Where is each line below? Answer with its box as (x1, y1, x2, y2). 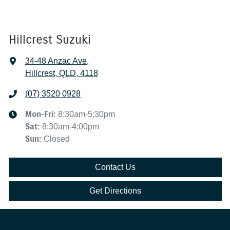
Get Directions (89, 186, 141, 196)
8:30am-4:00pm (42, 122, 99, 131)
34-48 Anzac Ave (25, 56, 87, 66)
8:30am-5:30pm (58, 110, 115, 119)
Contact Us (95, 163, 136, 172)
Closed (44, 135, 70, 144)
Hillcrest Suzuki (9, 32, 91, 48)
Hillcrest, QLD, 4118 (25, 69, 98, 78)
